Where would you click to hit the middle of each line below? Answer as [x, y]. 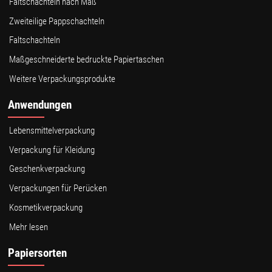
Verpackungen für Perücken [58, 189]
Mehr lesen [29, 227]
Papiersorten [38, 253]
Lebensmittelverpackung [52, 130]
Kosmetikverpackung [46, 207]
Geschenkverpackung [47, 169]
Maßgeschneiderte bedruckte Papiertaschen [87, 60]
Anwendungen [40, 105]
